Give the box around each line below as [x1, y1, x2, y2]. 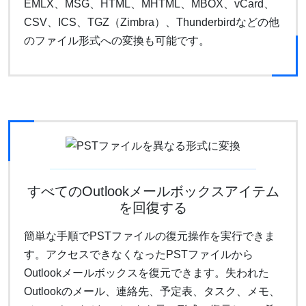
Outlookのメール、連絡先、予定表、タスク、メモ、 [24, 286, 280, 298]
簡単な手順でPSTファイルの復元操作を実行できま [24, 230, 275, 242]
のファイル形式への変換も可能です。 [24, 34, 210, 46]
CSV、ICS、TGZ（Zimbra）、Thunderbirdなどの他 [24, 16, 279, 28]
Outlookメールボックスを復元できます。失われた [24, 267, 269, 279]
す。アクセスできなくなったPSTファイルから [24, 249, 253, 261]
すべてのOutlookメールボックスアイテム [27, 184, 279, 199]
